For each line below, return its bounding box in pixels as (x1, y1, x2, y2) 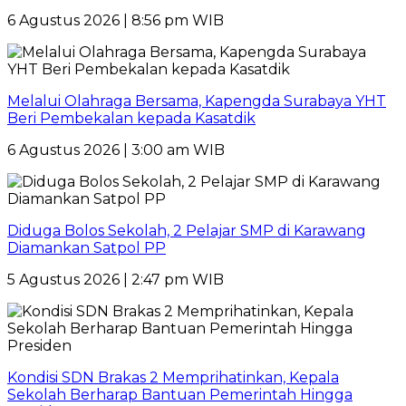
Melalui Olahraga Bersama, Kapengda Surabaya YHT (7, 92, 386, 110)
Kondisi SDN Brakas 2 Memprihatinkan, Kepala (7, 368, 339, 386)
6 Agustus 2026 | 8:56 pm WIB (7, 11, 224, 29)
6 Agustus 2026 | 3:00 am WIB (7, 140, 225, 159)
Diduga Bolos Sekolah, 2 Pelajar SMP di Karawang (7, 221, 366, 239)
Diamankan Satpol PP (7, 238, 166, 256)
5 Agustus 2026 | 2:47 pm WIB (7, 270, 224, 288)
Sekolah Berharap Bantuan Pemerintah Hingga (7, 385, 353, 403)
